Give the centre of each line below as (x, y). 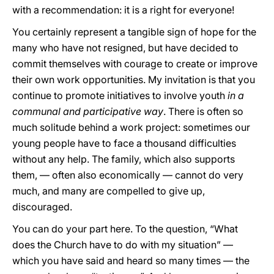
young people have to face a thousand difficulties (124, 143)
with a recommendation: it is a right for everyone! (123, 10)
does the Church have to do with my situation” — (123, 245)
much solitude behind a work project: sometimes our (131, 127)
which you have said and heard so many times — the (131, 261)
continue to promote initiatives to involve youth (120, 95)
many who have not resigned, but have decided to (125, 48)
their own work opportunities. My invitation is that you (134, 80)
